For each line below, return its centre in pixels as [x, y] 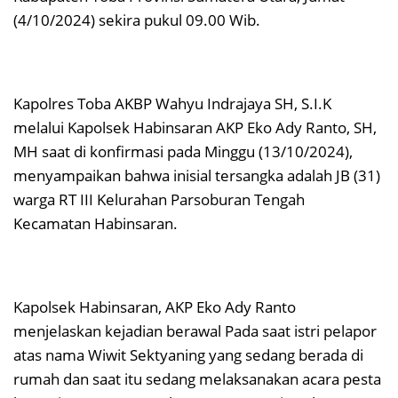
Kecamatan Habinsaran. [96, 224]
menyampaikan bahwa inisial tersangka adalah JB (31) [197, 176]
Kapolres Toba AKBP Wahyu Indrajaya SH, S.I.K [172, 104]
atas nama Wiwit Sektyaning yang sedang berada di [188, 355]
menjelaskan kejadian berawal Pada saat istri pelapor [195, 331]
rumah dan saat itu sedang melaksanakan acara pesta [197, 379]
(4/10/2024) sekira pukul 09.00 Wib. [137, 20]
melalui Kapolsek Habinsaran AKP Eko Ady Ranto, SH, [195, 128]
